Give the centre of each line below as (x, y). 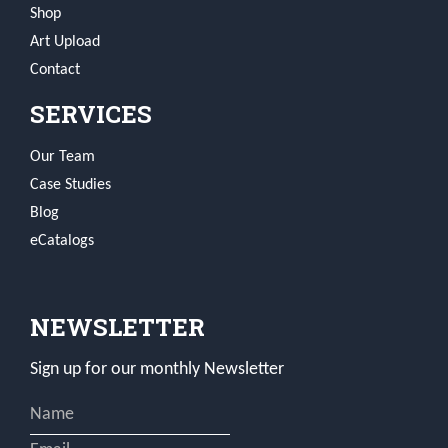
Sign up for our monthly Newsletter (157, 370)
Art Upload (65, 42)
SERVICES (91, 114)
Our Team (62, 157)
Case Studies (70, 185)
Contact (55, 70)
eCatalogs (62, 241)
